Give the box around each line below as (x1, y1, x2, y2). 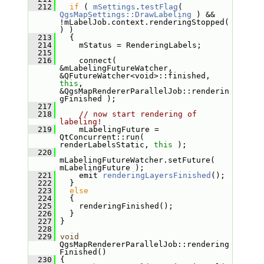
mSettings (93, 2, 136, 11)
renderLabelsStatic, (59, 140, 154, 149)
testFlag (140, 2, 178, 11)
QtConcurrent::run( (59, 133, 144, 141)
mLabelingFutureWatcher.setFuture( (59, 156, 215, 164)
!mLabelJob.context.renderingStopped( (59, 18, 229, 27)
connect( (55, 56, 117, 65)
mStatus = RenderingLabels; (55, 41, 202, 49)
